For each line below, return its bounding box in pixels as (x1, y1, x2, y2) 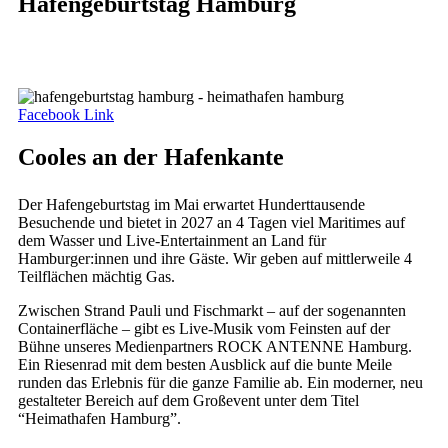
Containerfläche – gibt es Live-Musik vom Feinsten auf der (18, 319, 390, 337)
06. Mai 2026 (18, 37, 183, 71)
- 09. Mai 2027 (183, 37, 374, 71)
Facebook (18, 105, 80, 123)
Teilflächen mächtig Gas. (18, 267, 175, 285)
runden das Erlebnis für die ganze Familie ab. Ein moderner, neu (18, 373, 423, 391)
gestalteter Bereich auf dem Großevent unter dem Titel (18, 391, 359, 409)
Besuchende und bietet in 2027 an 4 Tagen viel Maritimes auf (18, 213, 405, 231)
